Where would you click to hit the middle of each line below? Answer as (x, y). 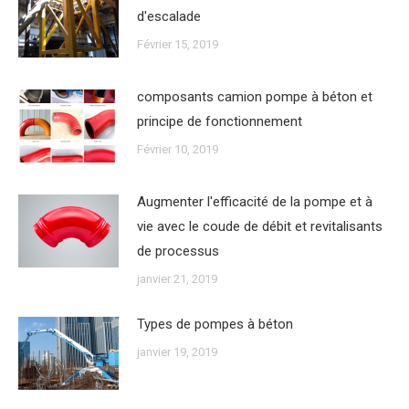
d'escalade (169, 16)
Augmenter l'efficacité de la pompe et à (255, 201)
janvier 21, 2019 (177, 278)
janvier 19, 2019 (177, 351)
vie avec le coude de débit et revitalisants (260, 226)
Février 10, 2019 (178, 149)
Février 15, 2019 (178, 44)
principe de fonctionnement (220, 121)
